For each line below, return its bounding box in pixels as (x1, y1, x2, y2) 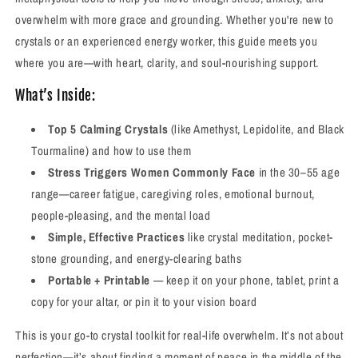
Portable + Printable (48, 271, 150, 288)
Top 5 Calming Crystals (48, 120, 169, 137)
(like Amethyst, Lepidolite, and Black (168, 120, 345, 137)
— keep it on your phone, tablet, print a (150, 271, 340, 288)
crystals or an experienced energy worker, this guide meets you (15, 32, 318, 50)
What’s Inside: (15, 86, 96, 104)
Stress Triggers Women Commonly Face (48, 163, 256, 181)
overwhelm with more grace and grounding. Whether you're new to (15, 10, 334, 28)
